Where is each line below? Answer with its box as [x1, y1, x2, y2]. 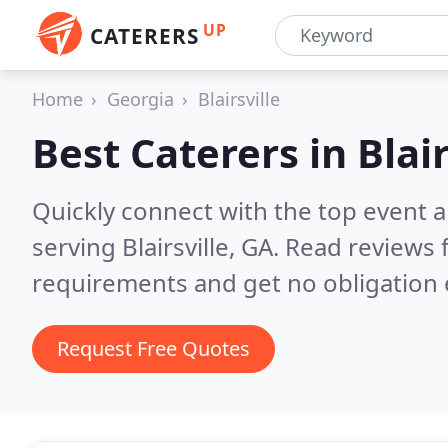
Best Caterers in [32, 125, 357, 180]
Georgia [107, 87, 174, 111]
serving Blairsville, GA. [32, 230, 285, 263]
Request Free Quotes [57, 335, 250, 362]
